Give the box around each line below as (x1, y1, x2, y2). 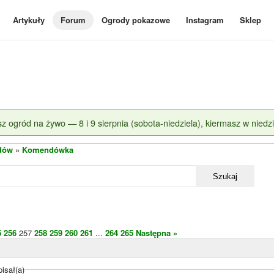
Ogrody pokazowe (102, 14, 170, 26)
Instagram (186, 14, 224, 26)
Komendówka (22, 144, 73, 155)
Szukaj (213, 171, 237, 181)
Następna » (136, 227, 177, 239)
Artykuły (13, 14, 45, 26)
